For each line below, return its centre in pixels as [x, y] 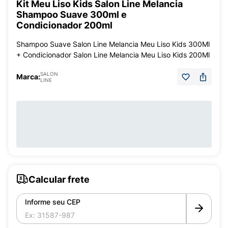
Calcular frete [59, 179]
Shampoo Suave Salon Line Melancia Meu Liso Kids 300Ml [113, 44]
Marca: [28, 77]
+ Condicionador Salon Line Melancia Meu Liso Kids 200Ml [113, 55]
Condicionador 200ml [64, 25]
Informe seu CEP [53, 202]
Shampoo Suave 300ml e [72, 15]
